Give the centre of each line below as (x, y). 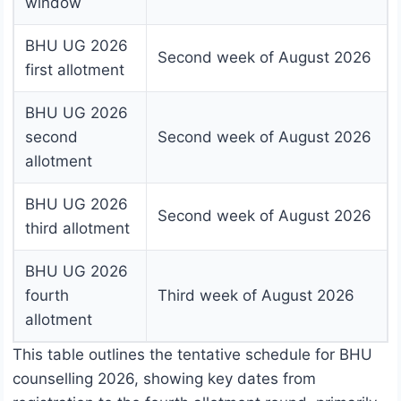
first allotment (75, 70)
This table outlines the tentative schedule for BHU (192, 355)
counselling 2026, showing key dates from (164, 379)
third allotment (77, 229)
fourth (47, 296)
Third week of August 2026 (256, 296)
